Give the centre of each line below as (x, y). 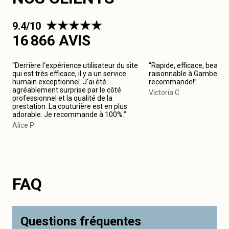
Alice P (23, 125)
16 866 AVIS (51, 41)
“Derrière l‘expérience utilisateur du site (75, 65)
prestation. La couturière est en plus (70, 106)
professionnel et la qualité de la (62, 98)
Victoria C (164, 93)
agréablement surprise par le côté (67, 90)
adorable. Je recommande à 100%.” (69, 114)
